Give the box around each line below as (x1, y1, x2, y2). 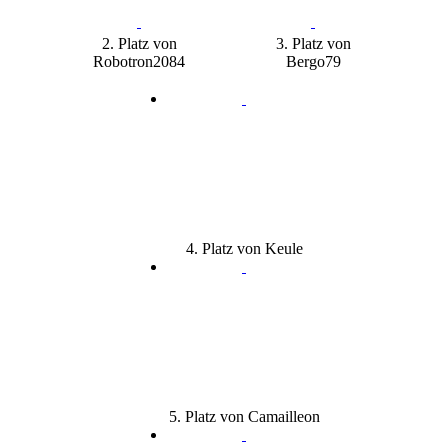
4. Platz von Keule (185, 239, 303, 257)
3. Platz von (275, 34, 351, 52)
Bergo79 (285, 52, 341, 70)
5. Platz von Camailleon (168, 407, 320, 425)
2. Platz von (101, 34, 177, 52)
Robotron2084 (93, 52, 185, 70)
